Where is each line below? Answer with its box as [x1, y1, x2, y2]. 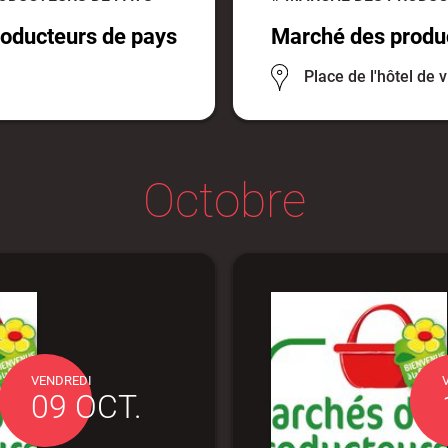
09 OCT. [30, 388, 142, 427]
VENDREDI [30, 373, 92, 389]
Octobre [142, 172, 306, 230]
